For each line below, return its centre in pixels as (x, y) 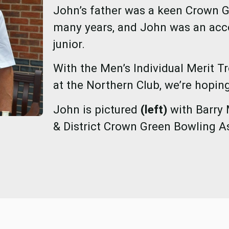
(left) (152, 109)
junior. (69, 44)
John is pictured (95, 109)
